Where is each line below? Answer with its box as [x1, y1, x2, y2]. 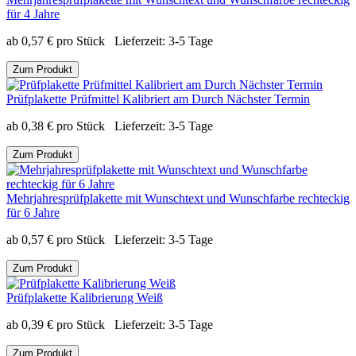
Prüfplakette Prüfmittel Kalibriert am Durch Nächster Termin [6, 91, 310, 106]
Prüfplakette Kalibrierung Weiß [6, 290, 163, 304]
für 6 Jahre [6, 205, 60, 219]
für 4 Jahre [6, 6, 60, 21]
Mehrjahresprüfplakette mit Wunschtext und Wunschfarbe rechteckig [6, 191, 350, 205]
